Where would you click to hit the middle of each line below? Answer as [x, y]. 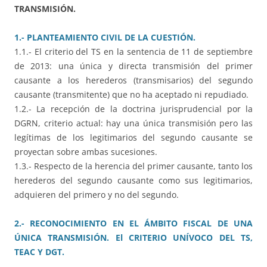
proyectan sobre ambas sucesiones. [86, 152]
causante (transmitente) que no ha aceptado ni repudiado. [131, 95]
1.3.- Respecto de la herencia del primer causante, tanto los [133, 166]
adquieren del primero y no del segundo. [97, 195]
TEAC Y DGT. [39, 252]
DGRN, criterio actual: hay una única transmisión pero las [133, 123]
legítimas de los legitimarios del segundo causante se [133, 138]
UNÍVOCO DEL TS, [213, 238]
